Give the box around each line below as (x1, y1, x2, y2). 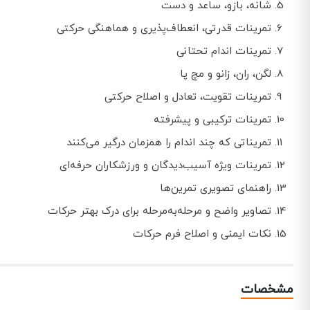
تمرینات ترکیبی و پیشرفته (154, 113, 271, 128)
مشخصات (241, 281, 293, 299)
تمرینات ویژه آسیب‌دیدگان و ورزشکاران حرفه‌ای (60, 158, 271, 174)
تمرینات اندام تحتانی (176, 44, 271, 60)
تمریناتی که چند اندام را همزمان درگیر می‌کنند (66, 136, 271, 151)
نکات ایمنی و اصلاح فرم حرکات (133, 227, 271, 242)
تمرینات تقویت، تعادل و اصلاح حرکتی (104, 90, 271, 105)
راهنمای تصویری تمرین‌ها (160, 181, 271, 197)
